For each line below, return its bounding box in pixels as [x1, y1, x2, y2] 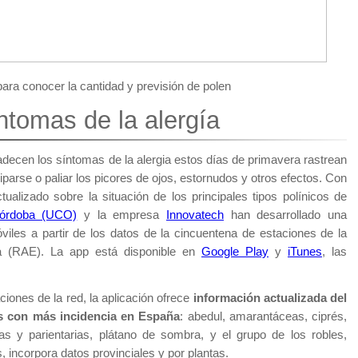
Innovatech [166, 208, 225, 221]
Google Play [201, 245, 268, 258]
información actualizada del [193, 291, 347, 304]
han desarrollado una [224, 208, 348, 221]
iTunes [288, 245, 322, 258]
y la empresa [77, 208, 167, 221]
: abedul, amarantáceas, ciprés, [180, 309, 347, 323]
